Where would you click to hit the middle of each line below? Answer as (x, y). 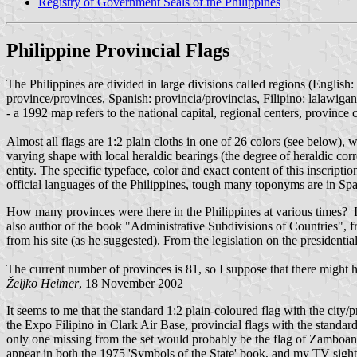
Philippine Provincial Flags (118, 50)
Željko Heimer (43, 283)
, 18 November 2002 (131, 283)
